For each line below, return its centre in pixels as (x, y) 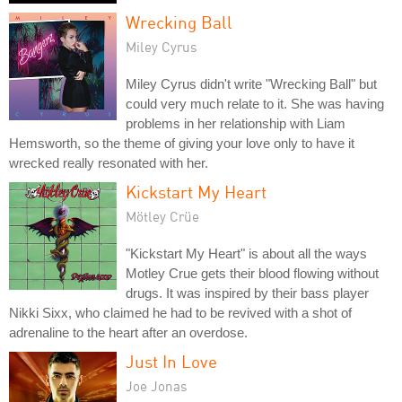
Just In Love (171, 362)
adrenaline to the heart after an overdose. (128, 333)
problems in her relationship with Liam (236, 124)
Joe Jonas (157, 386)
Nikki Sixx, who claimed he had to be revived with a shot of (180, 313)
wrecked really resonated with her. (109, 163)
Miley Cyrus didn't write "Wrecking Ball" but (251, 84)
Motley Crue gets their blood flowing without (252, 274)
